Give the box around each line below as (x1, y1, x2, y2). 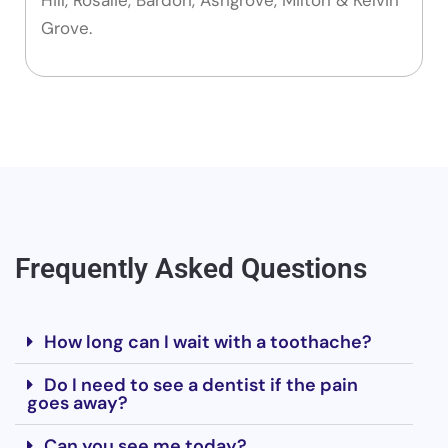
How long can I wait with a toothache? (44, 329, 372, 354)
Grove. (41, 16, 92, 39)
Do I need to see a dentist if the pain (44, 372, 358, 397)
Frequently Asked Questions (15, 251, 367, 285)
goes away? (27, 390, 128, 415)
